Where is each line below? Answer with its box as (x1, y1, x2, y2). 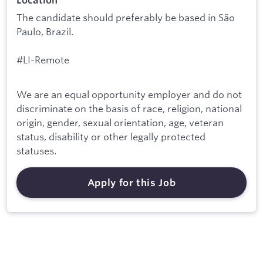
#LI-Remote (16, 53, 69, 66)
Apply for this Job (87, 177, 176, 189)
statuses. (16, 144, 56, 157)
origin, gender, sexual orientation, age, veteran (16, 116, 224, 129)
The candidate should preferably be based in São (16, 11, 235, 24)
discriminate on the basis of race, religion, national (16, 102, 242, 115)
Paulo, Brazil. (16, 25, 73, 38)
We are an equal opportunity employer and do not (16, 88, 242, 101)
